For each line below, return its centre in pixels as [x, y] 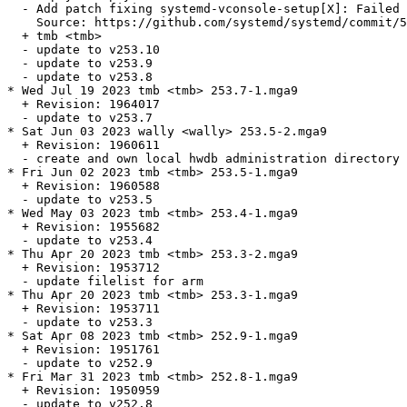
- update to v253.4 [80, 241]
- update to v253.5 [80, 200]
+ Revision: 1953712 [84, 268]
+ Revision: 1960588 [84, 186]
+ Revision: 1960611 [84, 145]
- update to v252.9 [80, 363]
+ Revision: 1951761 [84, 350]
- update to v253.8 [80, 77]
